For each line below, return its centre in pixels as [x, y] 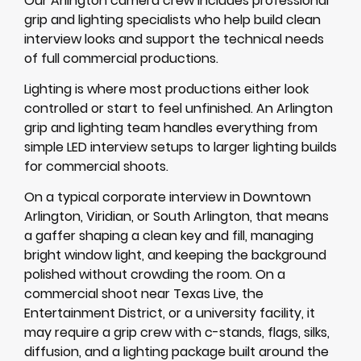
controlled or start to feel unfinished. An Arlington [178, 109]
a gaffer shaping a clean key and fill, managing [169, 236]
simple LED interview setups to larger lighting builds [180, 147]
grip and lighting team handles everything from [171, 128]
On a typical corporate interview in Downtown [168, 197]
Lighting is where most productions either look [166, 89]
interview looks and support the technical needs [174, 39]
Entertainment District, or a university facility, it [170, 313]
